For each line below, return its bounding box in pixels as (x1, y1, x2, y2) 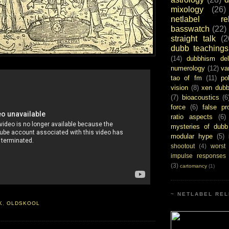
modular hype (171, 132, 213, 140)
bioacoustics (181, 93, 219, 101)
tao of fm (171, 74, 202, 82)
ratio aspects (171, 112, 213, 121)
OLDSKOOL (7, 200, 40, 206)
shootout (171, 142, 195, 149)
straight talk (171, 34, 216, 43)
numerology (171, 64, 205, 72)
